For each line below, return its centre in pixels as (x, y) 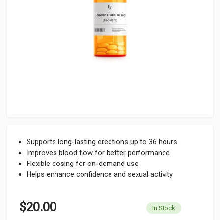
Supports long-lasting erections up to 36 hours (102, 142)
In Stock (164, 208)
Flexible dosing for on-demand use (82, 164)
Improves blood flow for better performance (98, 153)
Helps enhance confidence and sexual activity (100, 174)
